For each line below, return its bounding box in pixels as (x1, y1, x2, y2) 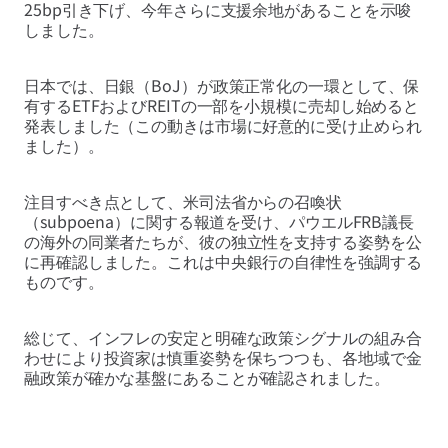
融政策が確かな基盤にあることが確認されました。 (24, 365, 390, 390)
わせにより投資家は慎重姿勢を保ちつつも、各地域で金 (24, 345, 422, 370)
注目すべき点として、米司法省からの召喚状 (24, 189, 342, 214)
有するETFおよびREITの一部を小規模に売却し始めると (24, 93, 420, 118)
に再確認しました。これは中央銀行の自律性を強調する (24, 249, 422, 274)
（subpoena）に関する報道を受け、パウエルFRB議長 (24, 209, 415, 234)
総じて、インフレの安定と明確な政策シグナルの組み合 (24, 325, 422, 350)
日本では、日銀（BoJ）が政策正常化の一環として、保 (24, 73, 420, 98)
